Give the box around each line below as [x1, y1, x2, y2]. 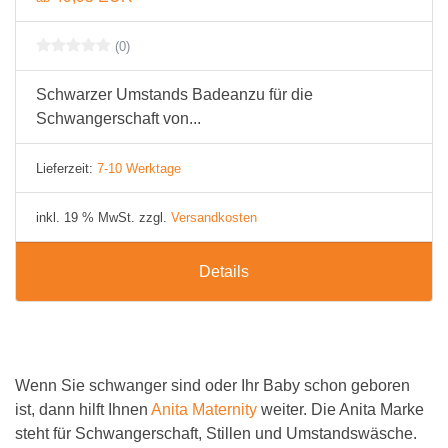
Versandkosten [171, 210, 257, 225]
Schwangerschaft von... [36, 110, 201, 127]
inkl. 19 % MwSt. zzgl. [36, 210, 171, 225]
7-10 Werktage [97, 161, 181, 176]
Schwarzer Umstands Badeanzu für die [36, 86, 313, 103]
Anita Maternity [151, 401, 257, 418]
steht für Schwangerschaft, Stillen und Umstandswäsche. [15, 425, 417, 442]
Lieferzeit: [36, 161, 97, 176]
